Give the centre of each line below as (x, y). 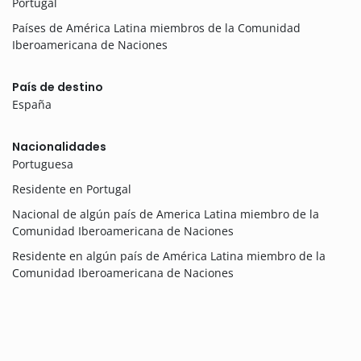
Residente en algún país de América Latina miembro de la (169, 256)
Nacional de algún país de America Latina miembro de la (166, 214)
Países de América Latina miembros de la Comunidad (156, 28)
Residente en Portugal (72, 189)
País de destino (58, 87)
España (32, 105)
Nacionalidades (59, 147)
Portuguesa (43, 164)
